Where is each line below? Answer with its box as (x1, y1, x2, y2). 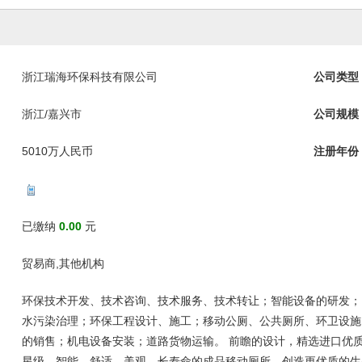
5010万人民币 (22, 145, 93, 158)
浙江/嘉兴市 (22, 107, 82, 120)
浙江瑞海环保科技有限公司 (22, 70, 158, 83)
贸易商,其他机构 (22, 257, 104, 270)
